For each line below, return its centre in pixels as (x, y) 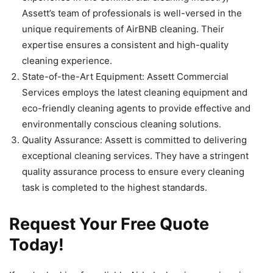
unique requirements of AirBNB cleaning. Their (123, 29)
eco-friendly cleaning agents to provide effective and (136, 108)
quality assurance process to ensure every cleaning (133, 171)
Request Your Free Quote (109, 224)
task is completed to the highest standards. (115, 187)
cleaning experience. (67, 60)
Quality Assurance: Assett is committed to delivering (134, 140)
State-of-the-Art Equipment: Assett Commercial (125, 76)
